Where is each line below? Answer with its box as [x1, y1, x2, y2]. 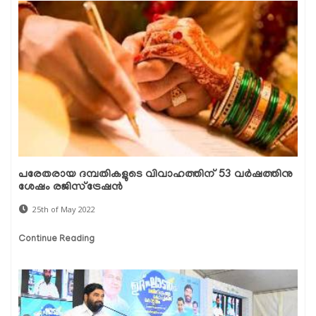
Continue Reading [18, 233, 95, 245]
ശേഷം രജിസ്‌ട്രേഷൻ [18, 181, 123, 194]
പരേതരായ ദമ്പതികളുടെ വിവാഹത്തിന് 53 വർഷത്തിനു [18, 168, 293, 181]
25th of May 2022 [32, 203, 95, 214]
